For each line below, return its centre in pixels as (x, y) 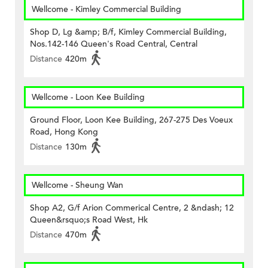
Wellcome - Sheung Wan (77, 185)
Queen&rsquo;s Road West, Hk (89, 220)
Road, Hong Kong (64, 132)
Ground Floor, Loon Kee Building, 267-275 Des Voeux (131, 120)
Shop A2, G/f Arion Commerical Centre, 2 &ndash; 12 (132, 208)
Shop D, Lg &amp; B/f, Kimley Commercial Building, (128, 32)
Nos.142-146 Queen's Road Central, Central (114, 44)
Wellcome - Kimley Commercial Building (106, 10)
